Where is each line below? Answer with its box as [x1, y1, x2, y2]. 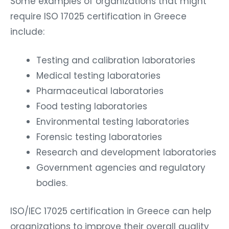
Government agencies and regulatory [36, 161, 205, 174]
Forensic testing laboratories [36, 130, 162, 143]
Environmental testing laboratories [36, 115, 189, 128]
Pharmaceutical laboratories [36, 84, 164, 97]
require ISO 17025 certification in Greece [10, 10, 187, 22]
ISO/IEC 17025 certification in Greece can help [10, 205, 211, 218]
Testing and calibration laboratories [36, 54, 195, 66]
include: [10, 25, 44, 38]
